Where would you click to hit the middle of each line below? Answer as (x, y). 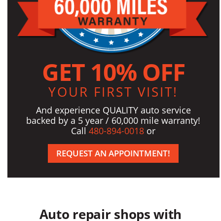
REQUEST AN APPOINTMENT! (113, 153)
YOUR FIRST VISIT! (113, 92)
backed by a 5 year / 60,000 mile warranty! (113, 120)
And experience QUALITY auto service (113, 110)
